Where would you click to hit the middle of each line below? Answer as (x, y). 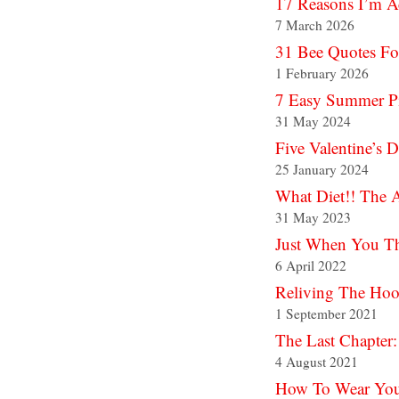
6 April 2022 (311, 266)
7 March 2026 (315, 25)
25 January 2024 (322, 170)
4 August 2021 (317, 362)
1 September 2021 (326, 314)
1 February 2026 (322, 73)
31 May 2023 (313, 218)
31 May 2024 (313, 122)
